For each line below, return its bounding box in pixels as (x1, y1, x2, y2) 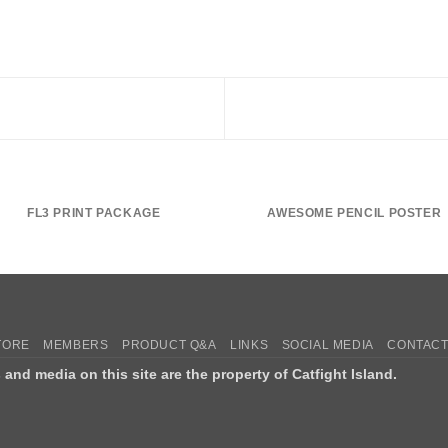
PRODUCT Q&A (121, 337, 217, 352)
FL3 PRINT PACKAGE (26, 205, 161, 220)
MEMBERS (43, 337, 109, 352)
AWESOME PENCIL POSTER (267, 205, 442, 220)
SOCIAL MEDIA (281, 337, 374, 352)
